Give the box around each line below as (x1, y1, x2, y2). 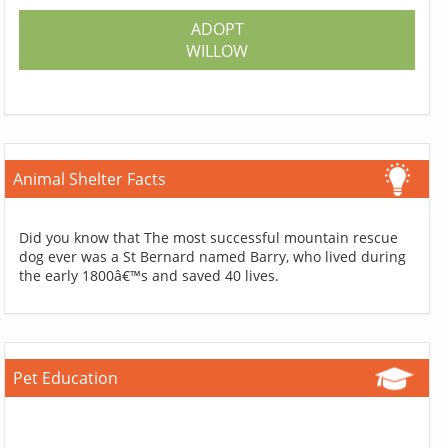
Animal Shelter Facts (13, 167, 167, 190)
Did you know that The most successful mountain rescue (19, 227, 399, 247)
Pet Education (13, 366, 119, 389)
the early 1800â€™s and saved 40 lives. (19, 265, 280, 285)
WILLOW (186, 39, 249, 62)
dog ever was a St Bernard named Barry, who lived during (19, 246, 407, 266)
